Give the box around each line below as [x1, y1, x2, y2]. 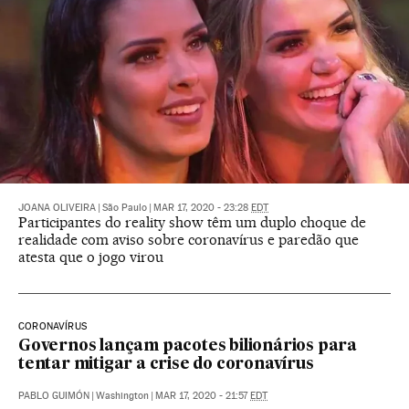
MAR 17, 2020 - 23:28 [153, 202, 251, 215]
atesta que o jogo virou [18, 248, 163, 267]
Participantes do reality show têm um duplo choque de [18, 214, 366, 232]
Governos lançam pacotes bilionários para [18, 339, 357, 355]
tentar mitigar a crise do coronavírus [18, 357, 314, 373]
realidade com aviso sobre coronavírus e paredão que [18, 231, 359, 249]
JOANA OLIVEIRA [18, 202, 96, 215]
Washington [96, 390, 149, 403]
